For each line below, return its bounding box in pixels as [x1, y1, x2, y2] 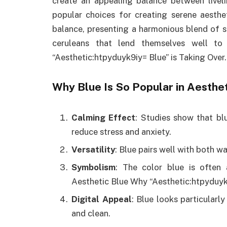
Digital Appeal [71, 194, 132, 205]
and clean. [71, 208, 110, 219]
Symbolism [71, 162, 116, 173]
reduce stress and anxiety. [71, 126, 171, 137]
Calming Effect [71, 112, 136, 123]
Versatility [71, 144, 115, 155]
